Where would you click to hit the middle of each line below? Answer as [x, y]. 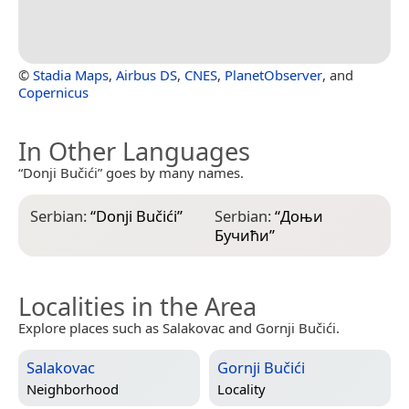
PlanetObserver [273, 75]
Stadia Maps [71, 75]
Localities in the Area [137, 307]
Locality [241, 389]
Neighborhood [73, 389]
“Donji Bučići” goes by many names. [131, 173]
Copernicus [53, 93]
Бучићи [241, 236]
